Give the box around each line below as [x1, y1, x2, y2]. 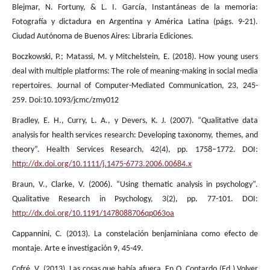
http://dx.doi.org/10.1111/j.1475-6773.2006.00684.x [11, 160, 192, 169]
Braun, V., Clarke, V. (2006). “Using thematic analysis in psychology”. [11, 180, 259, 190]
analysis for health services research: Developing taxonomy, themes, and [11, 131, 259, 140]
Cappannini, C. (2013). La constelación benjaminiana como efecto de [11, 230, 259, 239]
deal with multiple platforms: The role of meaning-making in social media [11, 67, 259, 77]
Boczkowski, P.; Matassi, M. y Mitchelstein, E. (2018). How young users [11, 52, 259, 62]
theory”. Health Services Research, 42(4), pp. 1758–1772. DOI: [11, 145, 259, 155]
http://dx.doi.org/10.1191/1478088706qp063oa [11, 209, 174, 219]
